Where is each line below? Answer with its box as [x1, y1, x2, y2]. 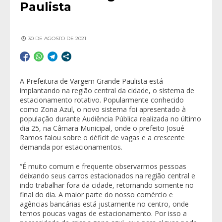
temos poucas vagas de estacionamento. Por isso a [20, 208, 187, 218]
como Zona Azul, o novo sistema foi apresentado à [20, 104, 186, 114]
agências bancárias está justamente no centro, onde [20, 199, 189, 209]
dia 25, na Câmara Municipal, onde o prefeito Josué [20, 123, 184, 133]
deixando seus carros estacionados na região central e [20, 170, 195, 180]
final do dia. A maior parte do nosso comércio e [20, 189, 173, 199]
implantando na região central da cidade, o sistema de [20, 85, 194, 95]
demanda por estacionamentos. [20, 142, 122, 152]
